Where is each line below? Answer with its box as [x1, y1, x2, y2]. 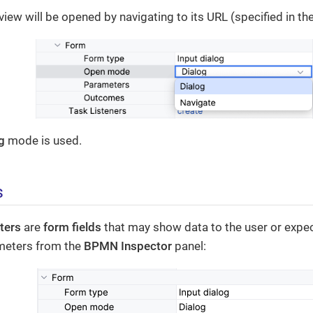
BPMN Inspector [84, 239, 172, 254]
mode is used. [5, 133, 82, 148]
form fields [43, 220, 101, 235]
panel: [172, 239, 206, 254]
